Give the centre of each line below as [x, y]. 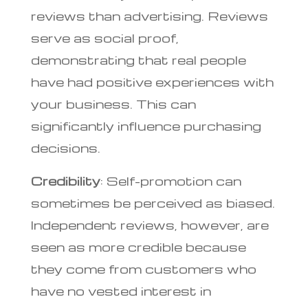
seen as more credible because [138, 246]
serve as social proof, [104, 37]
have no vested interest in [121, 290]
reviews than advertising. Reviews [149, 15]
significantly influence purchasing [146, 125]
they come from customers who [143, 268]
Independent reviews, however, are [150, 224]
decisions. [65, 147]
